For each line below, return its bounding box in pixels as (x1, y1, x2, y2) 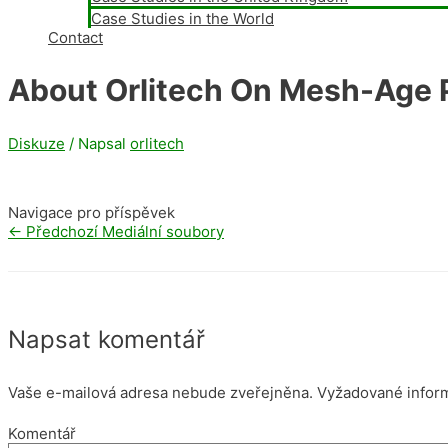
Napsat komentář (8, 324, 205, 354)
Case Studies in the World (91, 9, 274, 28)
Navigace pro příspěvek (8, 202, 175, 222)
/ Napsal (69, 133, 130, 153)
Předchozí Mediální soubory (22, 221, 224, 241)
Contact (48, 28, 103, 47)
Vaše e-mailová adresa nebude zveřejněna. (8, 382, 313, 402)
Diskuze (8, 133, 65, 153)
